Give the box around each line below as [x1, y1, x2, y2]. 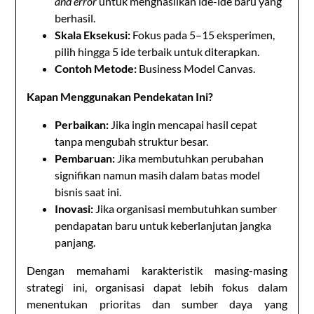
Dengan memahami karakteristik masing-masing [27, 263, 287, 277]
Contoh [55, 61, 95, 75]
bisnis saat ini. [55, 184, 122, 198]
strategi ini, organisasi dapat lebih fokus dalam [27, 280, 287, 294]
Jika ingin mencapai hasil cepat [109, 117, 258, 131]
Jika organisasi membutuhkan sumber [93, 201, 278, 215]
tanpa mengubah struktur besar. [55, 134, 209, 148]
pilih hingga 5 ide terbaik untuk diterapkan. [55, 44, 260, 58]
